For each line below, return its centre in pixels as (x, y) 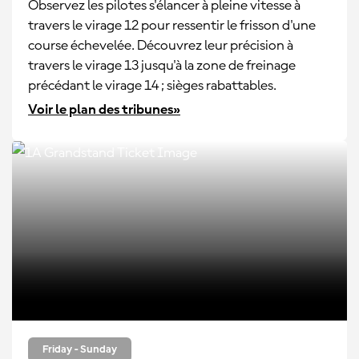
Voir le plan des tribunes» (104, 110)
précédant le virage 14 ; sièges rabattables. (152, 86)
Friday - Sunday (80, 349)
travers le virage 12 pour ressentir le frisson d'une (172, 26)
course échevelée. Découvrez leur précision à (161, 46)
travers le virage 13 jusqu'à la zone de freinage (162, 66)
